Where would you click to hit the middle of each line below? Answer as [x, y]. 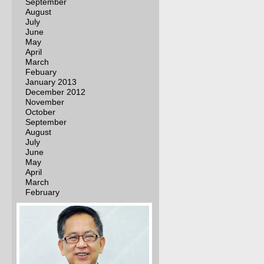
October [40, 112]
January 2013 [51, 82]
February [42, 192]
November [45, 102]
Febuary [41, 72]
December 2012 [55, 92]
